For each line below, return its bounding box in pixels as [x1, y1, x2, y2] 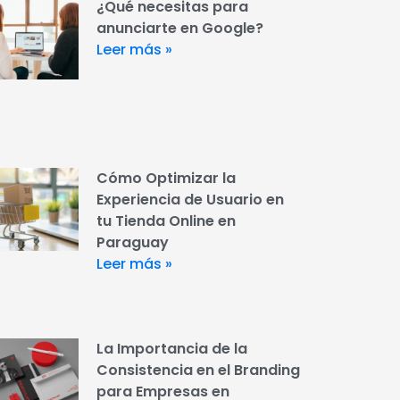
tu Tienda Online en [96, 210, 236, 231]
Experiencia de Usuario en [96, 188, 284, 210]
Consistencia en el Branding [96, 360, 300, 381]
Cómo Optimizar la [96, 167, 236, 188]
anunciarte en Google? [96, 18, 263, 39]
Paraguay [96, 231, 169, 253]
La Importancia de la [96, 338, 247, 360]
